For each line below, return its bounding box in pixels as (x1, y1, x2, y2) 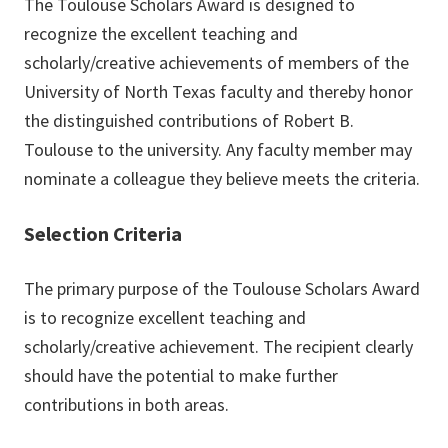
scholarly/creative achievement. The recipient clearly (24, 335, 413, 358)
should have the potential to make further (24, 364, 338, 387)
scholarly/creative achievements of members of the (24, 51, 409, 74)
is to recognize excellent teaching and (24, 306, 306, 329)
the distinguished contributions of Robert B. (24, 109, 354, 132)
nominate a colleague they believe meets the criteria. (24, 167, 420, 190)
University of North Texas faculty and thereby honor (24, 80, 413, 103)
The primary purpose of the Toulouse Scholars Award (24, 277, 420, 300)
